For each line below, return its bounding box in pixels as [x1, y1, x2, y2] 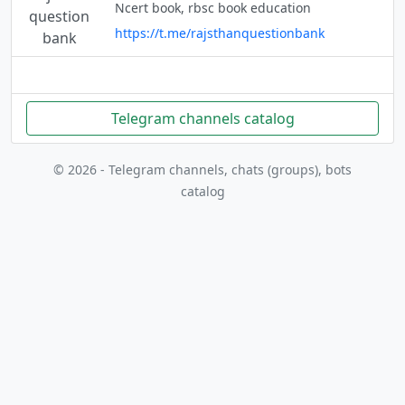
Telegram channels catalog [110, 108, 295, 128]
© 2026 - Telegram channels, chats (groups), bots [53, 161, 352, 178]
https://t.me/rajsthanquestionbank [114, 24, 325, 42]
